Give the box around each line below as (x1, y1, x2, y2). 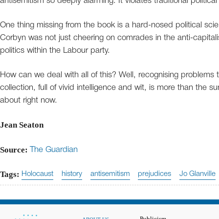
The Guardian (30, 146, 78, 154)
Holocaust (22, 171, 53, 178)
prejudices (138, 171, 172, 178)
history (61, 171, 82, 178)
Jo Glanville (179, 171, 216, 178)
